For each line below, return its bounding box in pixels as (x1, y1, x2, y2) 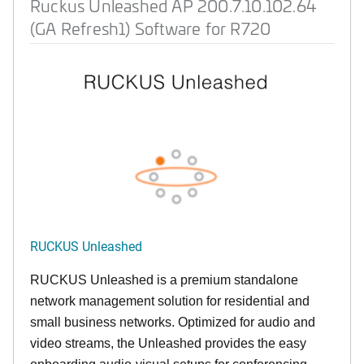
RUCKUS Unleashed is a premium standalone (30, 273, 298, 287)
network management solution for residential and (30, 294, 310, 308)
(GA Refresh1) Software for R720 (30, 17, 271, 39)
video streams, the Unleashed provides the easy (30, 336, 306, 350)
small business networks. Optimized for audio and (30, 315, 315, 329)
